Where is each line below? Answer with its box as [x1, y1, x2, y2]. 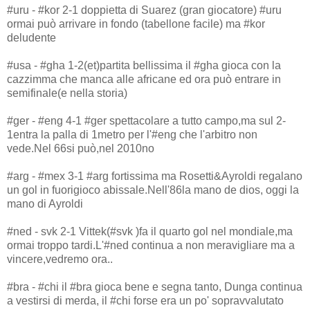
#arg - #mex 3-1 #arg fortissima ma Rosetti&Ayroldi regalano [7, 170, 302, 182]
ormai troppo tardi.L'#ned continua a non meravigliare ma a [7, 239, 295, 251]
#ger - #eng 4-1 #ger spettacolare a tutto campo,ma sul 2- [7, 114, 286, 127]
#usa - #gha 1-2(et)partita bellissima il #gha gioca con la [7, 59, 281, 71]
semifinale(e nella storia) [7, 86, 127, 99]
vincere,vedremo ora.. [7, 253, 113, 265]
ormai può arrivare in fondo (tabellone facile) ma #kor [7, 17, 265, 30]
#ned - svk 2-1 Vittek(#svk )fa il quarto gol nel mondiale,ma [7, 225, 293, 237]
